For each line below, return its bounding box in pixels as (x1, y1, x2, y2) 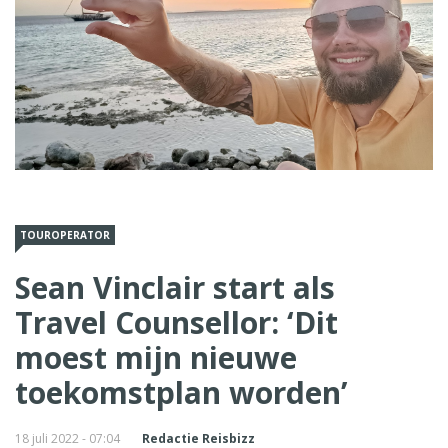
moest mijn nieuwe (15, 336, 297, 378)
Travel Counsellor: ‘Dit (15, 301, 338, 343)
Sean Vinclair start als (15, 266, 335, 308)
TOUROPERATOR (20, 227, 110, 242)
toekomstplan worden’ (15, 371, 348, 413)
